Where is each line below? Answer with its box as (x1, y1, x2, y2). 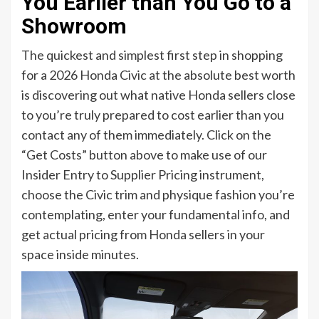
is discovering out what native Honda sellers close (21, 87, 296, 103)
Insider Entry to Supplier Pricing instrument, (21, 167, 264, 183)
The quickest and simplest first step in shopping (21, 47, 283, 63)
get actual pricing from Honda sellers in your (21, 226, 265, 243)
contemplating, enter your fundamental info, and (21, 206, 290, 223)
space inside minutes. (21, 246, 139, 263)
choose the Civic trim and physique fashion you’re (21, 187, 295, 203)
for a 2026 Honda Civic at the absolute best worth (21, 67, 296, 83)
